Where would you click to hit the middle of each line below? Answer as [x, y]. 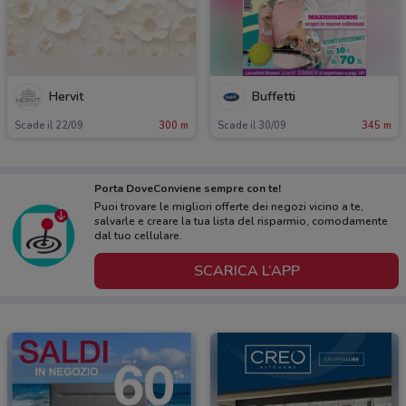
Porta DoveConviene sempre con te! [188, 189]
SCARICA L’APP [246, 271]
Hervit [66, 96]
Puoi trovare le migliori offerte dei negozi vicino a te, [229, 207]
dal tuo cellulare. [138, 236]
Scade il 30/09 [252, 126]
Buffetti [274, 96]
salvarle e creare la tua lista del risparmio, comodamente [241, 222]
